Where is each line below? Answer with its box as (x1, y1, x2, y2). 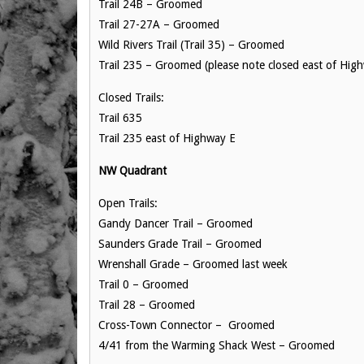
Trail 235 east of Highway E (98, 132, 236, 145)
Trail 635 (98, 111, 142, 124)
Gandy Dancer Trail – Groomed (98, 217, 253, 230)
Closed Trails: (98, 91, 164, 104)
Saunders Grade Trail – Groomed (98, 237, 262, 250)
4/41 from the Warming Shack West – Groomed (98, 339, 335, 352)
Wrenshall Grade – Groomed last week (98, 258, 288, 271)
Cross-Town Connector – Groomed (98, 318, 275, 331)
